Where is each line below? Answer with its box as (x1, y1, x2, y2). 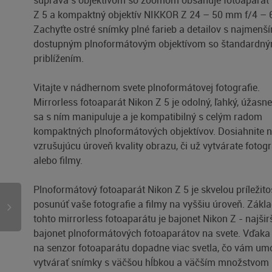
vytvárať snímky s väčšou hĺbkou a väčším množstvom (33, 256, 270, 269)
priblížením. (33, 52, 84, 65)
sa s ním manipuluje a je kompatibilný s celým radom (33, 110, 263, 123)
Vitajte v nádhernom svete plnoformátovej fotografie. (33, 81, 260, 94)
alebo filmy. (33, 154, 83, 167)
